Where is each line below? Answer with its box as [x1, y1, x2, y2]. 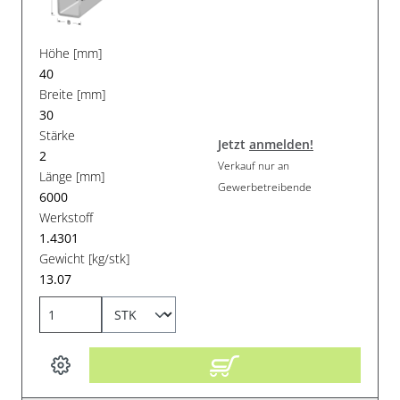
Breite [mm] [39, 85, 106, 103]
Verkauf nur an [218, 158, 289, 174]
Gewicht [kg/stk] [39, 249, 130, 267]
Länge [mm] [39, 167, 105, 185]
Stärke [39, 126, 76, 144]
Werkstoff [39, 208, 94, 226]
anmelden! [249, 136, 313, 154]
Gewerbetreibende [218, 179, 312, 196]
